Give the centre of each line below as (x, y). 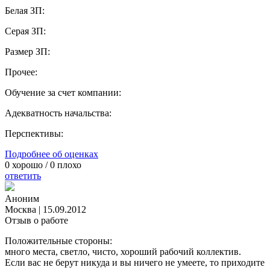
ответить (23, 176)
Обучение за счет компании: (63, 93)
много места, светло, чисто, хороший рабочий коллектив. (123, 252)
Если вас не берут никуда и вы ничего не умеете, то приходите (135, 263)
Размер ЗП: (27, 52)
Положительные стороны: (58, 241)
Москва (20, 210)
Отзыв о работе (36, 221)
